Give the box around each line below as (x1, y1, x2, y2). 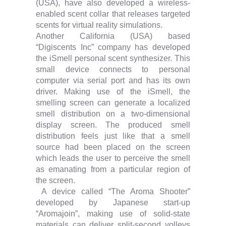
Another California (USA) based (36, 32, 190, 40)
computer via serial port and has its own (36, 76, 190, 85)
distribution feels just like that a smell (36, 132, 190, 140)
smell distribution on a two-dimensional (36, 109, 190, 118)
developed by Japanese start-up (36, 198, 190, 207)
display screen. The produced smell (36, 121, 190, 129)
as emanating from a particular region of (36, 165, 190, 174)
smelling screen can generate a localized (36, 98, 190, 107)
